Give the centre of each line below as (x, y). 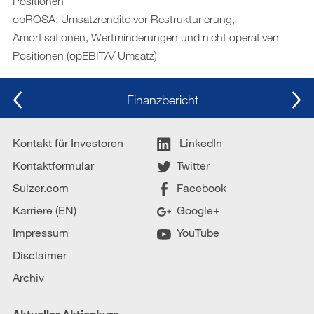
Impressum (41, 232)
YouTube (198, 232)
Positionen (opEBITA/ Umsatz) (85, 55)
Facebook (202, 187)
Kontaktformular (53, 165)
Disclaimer (40, 254)
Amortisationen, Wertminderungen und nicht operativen (146, 37)
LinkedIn (199, 142)
